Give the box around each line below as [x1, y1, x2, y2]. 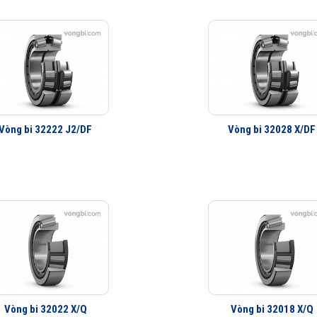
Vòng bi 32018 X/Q [230, 302, 313, 316]
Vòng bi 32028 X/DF [228, 122, 316, 136]
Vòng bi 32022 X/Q [4, 302, 87, 316]
